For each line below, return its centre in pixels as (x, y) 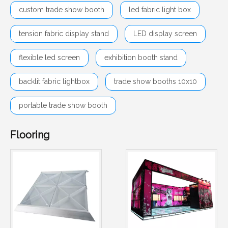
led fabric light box (160, 10)
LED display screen (165, 34)
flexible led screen (49, 58)
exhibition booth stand (141, 58)
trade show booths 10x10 (155, 81)
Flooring (30, 135)
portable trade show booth (63, 105)
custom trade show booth (62, 10)
